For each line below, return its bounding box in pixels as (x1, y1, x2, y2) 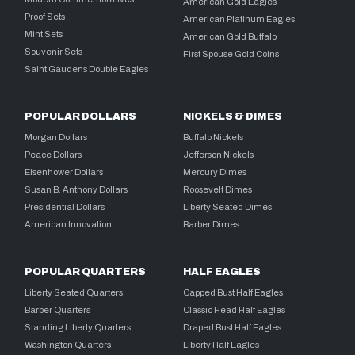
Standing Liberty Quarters (25, 322, 132, 332)
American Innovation (25, 219, 113, 229)
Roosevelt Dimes (183, 184, 253, 194)
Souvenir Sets (25, 46, 83, 56)
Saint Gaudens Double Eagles (25, 63, 149, 74)
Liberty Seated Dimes (183, 201, 273, 212)
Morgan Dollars (25, 132, 88, 142)
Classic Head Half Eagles (183, 304, 286, 315)
